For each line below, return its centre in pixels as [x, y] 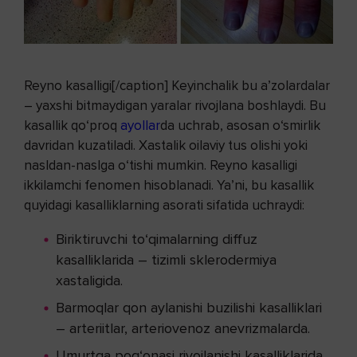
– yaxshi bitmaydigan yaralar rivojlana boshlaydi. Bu [175, 106]
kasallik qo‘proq [72, 126]
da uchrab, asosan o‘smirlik [240, 126]
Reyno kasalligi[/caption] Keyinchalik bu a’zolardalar [177, 86]
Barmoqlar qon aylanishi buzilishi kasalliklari [189, 308]
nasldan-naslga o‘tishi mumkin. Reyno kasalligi [161, 166]
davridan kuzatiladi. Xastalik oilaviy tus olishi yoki [166, 146]
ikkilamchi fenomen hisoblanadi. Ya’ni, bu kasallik [169, 186]
